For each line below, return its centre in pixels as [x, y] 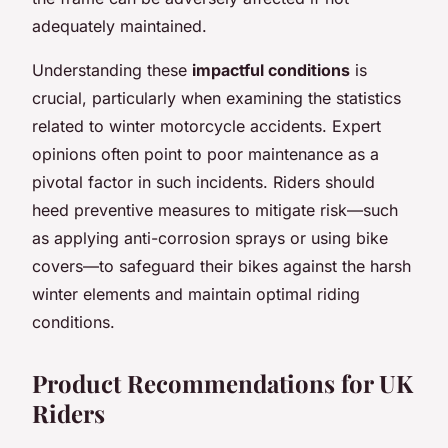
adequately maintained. [119, 25]
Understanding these [112, 69]
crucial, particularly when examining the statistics [216, 97]
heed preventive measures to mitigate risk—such [215, 209]
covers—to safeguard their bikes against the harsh [221, 265]
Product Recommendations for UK [222, 382]
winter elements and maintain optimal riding [196, 293]
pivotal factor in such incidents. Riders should [203, 181]
